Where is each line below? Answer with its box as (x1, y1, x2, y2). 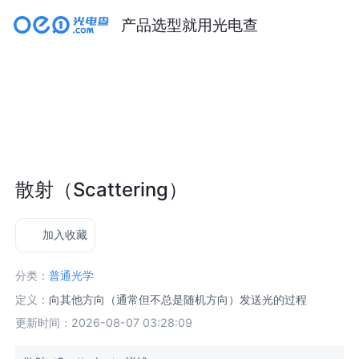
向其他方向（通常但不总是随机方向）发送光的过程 (49, 292, 308, 306)
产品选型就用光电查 (120, 14, 258, 34)
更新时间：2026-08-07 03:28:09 (15, 316, 193, 330)
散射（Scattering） (15, 177, 188, 201)
